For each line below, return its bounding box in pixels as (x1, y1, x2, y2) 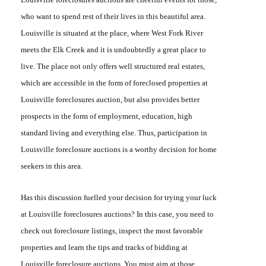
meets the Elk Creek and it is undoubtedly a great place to (21, 45, 206, 54)
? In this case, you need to (131, 210, 214, 219)
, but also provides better (121, 94, 199, 104)
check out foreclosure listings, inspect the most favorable (21, 226, 203, 236)
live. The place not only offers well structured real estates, (21, 61, 205, 71)
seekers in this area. (21, 161, 83, 170)
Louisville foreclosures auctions (28, 210, 131, 219)
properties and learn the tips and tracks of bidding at (21, 243, 188, 252)
